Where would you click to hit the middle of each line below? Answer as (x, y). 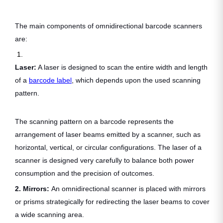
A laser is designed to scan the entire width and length (122, 67)
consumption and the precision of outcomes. (85, 173)
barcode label (50, 80)
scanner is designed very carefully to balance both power (105, 161)
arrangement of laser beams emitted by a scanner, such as (108, 135)
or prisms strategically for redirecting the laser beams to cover (112, 202)
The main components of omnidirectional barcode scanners (109, 26)
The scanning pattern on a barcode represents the (94, 122)
